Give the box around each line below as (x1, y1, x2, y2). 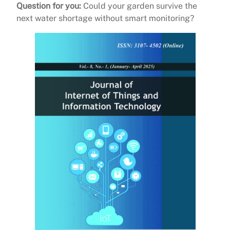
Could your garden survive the (81, 1, 197, 11)
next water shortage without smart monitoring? (16, 13, 194, 24)
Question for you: (16, 1, 81, 11)
